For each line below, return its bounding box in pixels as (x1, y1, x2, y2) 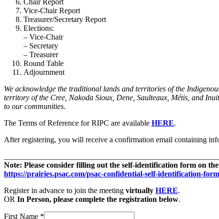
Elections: (23, 23, 54, 32)
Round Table (23, 59, 64, 67)
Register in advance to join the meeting (4, 186, 126, 195)
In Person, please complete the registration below (17, 195, 178, 203)
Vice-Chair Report (23, 6, 80, 15)
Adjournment (23, 67, 65, 76)
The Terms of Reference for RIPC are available (4, 118, 152, 127)
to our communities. (4, 102, 67, 110)
